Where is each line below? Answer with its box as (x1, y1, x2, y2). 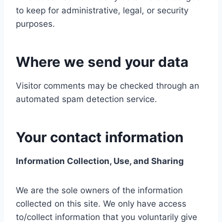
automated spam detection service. (16, 94, 157, 105)
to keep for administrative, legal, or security (16, 5, 188, 16)
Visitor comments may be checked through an (16, 81, 199, 91)
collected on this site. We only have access (16, 199, 186, 209)
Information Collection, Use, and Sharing (16, 156, 184, 166)
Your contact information (16, 129, 183, 146)
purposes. (16, 19, 55, 29)
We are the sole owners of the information (16, 185, 183, 196)
